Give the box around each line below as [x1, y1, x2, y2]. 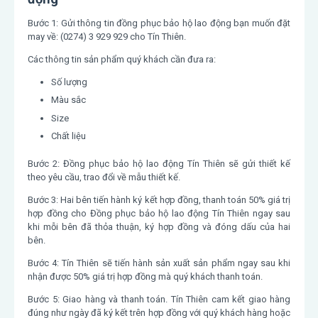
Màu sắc [50, 94, 86, 106]
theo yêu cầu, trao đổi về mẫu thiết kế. [28, 171, 180, 182]
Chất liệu [50, 131, 86, 142]
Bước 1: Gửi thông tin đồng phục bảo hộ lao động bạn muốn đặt [28, 17, 290, 28]
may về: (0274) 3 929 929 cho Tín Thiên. [28, 31, 186, 42]
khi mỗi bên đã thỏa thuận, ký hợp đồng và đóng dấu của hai [28, 221, 290, 232]
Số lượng [50, 76, 87, 87]
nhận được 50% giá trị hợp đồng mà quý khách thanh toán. [28, 270, 263, 282]
